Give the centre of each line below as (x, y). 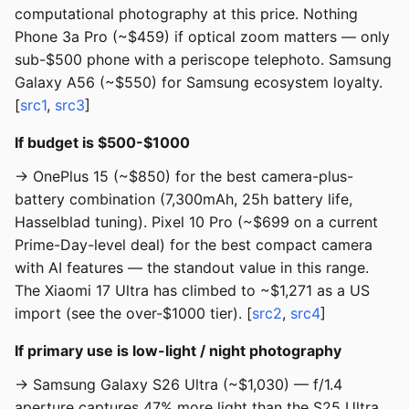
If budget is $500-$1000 (102, 143)
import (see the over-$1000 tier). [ (133, 314)
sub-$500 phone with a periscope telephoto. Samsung (203, 60)
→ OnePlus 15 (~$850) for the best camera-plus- (184, 177)
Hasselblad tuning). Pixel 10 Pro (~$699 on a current (196, 222)
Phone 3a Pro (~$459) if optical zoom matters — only (202, 37)
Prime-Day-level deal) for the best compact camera (194, 245)
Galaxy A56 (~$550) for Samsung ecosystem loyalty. (199, 83)
